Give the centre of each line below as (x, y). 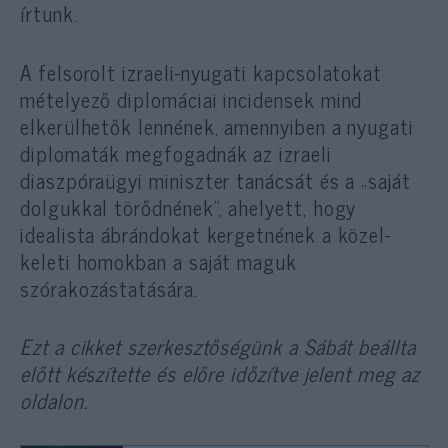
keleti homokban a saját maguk (158, 260)
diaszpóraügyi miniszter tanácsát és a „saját (215, 179)
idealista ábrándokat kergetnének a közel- (206, 233)
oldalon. (54, 399)
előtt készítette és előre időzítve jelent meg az (220, 372)
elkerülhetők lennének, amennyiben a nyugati (217, 125)
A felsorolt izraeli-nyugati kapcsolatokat (201, 71)
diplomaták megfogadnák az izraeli (176, 152)
